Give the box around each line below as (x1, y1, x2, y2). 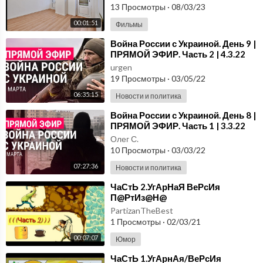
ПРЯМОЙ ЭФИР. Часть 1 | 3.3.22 (110, 120, 245, 131)
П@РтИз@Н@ (110, 192, 167, 203)
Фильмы (116, 20, 143, 29)
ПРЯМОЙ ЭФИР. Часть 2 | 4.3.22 (110, 49, 245, 60)
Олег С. (110, 134, 139, 144)
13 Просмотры (110, 2, 167, 12)
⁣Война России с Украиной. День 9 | (110, 38, 256, 49)
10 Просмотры (110, 145, 167, 156)
